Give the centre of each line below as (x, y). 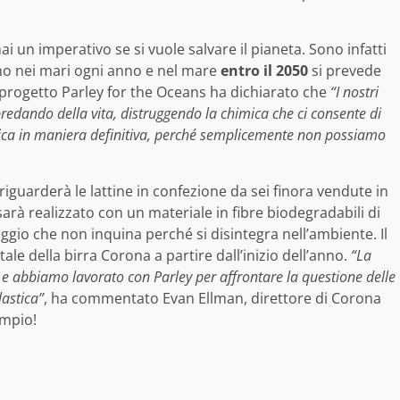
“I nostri (354, 92)
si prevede (345, 70)
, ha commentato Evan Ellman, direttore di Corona (212, 298)
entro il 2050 (264, 70)
